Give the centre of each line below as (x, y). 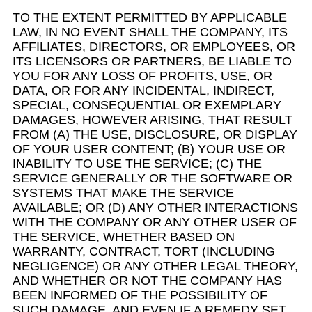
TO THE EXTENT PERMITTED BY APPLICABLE (150, 17)
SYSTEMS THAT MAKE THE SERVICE (123, 193)
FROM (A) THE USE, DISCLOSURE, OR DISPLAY (155, 134)
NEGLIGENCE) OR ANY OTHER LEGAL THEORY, (155, 266)
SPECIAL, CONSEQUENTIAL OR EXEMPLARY (147, 105)
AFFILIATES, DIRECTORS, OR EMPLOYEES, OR (154, 47)
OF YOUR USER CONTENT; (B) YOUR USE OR (149, 149)
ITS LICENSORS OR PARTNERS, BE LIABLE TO (152, 61)
